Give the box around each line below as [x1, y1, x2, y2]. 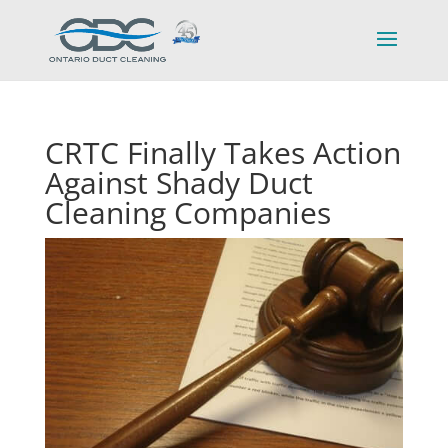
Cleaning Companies [44, 192, 331, 233]
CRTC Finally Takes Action [44, 132, 401, 173]
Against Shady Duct [44, 162, 313, 203]
